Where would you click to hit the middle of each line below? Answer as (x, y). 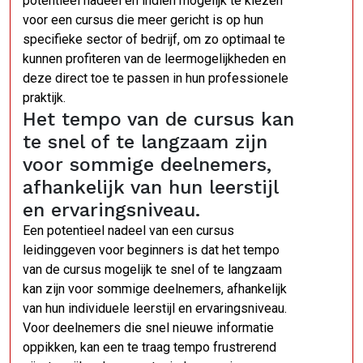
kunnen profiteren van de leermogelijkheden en (154, 59)
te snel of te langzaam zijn (145, 142)
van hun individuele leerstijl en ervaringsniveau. (155, 308)
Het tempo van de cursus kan (158, 119)
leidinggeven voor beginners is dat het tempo (151, 250)
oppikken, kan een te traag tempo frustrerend (149, 347)
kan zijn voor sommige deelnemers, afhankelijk (155, 289)
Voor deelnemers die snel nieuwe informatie (148, 328)
